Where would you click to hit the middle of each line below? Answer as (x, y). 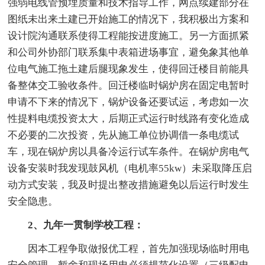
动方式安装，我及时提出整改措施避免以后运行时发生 (129, 185)
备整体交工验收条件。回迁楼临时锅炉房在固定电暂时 (129, 85)
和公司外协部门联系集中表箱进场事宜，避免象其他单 (129, 52)
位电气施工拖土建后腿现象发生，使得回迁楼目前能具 (129, 69)
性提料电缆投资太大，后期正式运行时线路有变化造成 (129, 118)
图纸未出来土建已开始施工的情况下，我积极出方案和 (129, 19)
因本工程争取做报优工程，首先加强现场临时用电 (129, 248)
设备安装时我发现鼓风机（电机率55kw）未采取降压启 (130, 168)
